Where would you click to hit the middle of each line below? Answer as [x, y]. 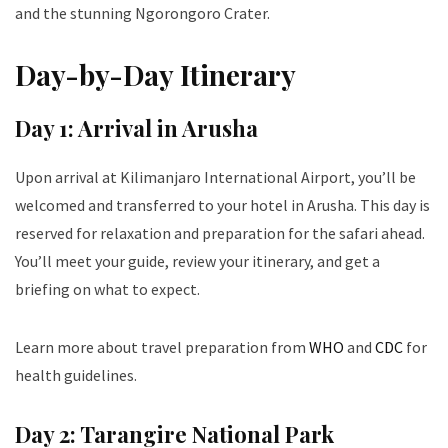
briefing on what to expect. [107, 289]
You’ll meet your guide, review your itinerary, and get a [197, 261]
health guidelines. [76, 375]
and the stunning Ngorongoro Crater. [142, 13]
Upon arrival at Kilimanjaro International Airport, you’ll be [215, 177]
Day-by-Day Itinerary [155, 75]
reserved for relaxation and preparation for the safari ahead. [220, 233]
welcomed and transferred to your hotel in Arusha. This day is [222, 205]
